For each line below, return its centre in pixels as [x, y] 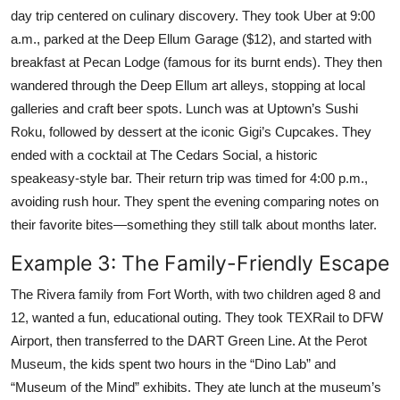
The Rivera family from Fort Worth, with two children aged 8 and [196, 294]
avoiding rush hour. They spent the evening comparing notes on [195, 201]
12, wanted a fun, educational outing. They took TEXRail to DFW [197, 317]
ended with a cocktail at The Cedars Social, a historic [164, 154]
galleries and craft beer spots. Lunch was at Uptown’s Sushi [184, 108]
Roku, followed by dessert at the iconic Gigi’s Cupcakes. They [191, 131]
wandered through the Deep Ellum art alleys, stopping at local [188, 85]
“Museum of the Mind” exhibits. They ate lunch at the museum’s [196, 387]
